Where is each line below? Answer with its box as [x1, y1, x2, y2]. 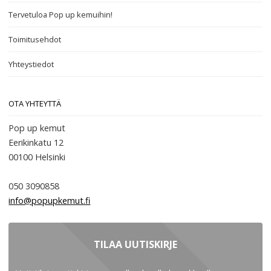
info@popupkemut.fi [8, 195, 91, 206]
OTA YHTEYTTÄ [8, 98, 62, 109]
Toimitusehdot [8, 34, 62, 45]
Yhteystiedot [8, 59, 54, 70]
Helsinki [35, 151, 66, 163]
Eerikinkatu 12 [8, 137, 64, 148]
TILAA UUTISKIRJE [94, 238, 177, 251]
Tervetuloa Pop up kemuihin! [8, 9, 113, 20]
